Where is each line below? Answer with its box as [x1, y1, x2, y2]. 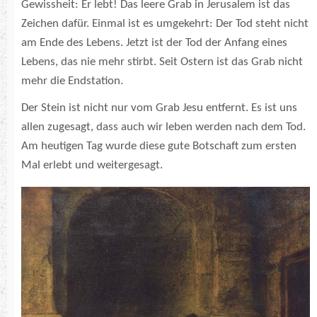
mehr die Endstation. [21, 75, 123, 88]
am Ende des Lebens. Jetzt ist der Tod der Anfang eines [21, 37, 287, 50]
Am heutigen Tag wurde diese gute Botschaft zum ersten [21, 140, 296, 153]
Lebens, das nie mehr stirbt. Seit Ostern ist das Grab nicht [21, 56, 303, 69]
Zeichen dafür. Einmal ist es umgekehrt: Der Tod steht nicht [21, 18, 309, 30]
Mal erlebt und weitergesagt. [21, 159, 168, 172]
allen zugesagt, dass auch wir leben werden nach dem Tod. [21, 121, 306, 134]
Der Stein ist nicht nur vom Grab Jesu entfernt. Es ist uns [21, 102, 297, 115]
